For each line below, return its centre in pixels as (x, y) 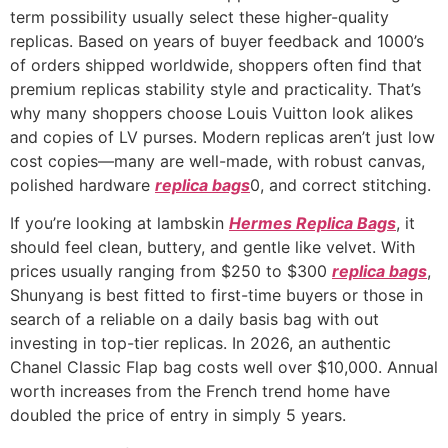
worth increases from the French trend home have (200, 391)
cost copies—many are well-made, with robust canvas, (217, 160)
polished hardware (82, 184)
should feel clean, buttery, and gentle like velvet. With (212, 247)
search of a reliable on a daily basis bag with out (194, 319)
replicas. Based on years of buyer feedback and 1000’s (217, 40)
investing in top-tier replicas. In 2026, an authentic (200, 343)
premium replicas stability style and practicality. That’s (215, 88)
